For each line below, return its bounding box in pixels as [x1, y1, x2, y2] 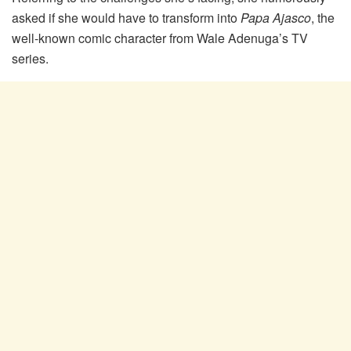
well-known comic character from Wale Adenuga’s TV [12, 29, 308, 48]
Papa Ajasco [241, 9, 311, 27]
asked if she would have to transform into [12, 9, 241, 27]
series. [12, 49, 49, 68]
